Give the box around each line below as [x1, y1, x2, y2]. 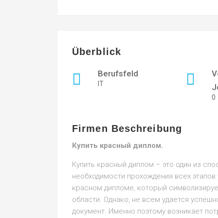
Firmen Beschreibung [72, 123, 182, 134]
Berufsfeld [98, 69, 138, 78]
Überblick [72, 46, 121, 57]
